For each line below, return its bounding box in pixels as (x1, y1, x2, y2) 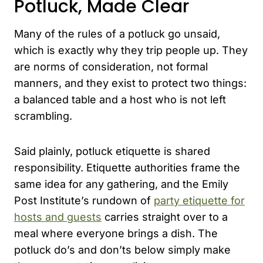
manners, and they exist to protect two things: (14, 76, 247, 89)
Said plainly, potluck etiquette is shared (14, 144, 210, 157)
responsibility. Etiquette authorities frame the (14, 161, 240, 174)
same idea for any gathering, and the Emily (14, 177, 228, 190)
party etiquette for (154, 194, 245, 207)
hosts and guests (14, 210, 102, 223)
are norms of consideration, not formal (14, 60, 208, 73)
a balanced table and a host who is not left (14, 93, 226, 106)
